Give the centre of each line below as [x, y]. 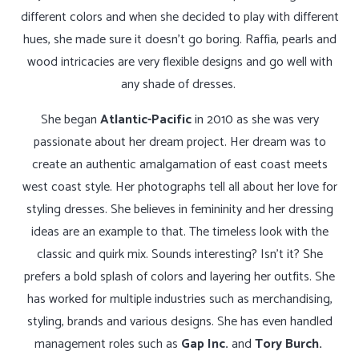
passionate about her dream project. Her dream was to [179, 143]
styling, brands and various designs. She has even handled [179, 322]
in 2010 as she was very [255, 120]
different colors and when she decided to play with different [179, 18]
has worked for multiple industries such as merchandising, [179, 300]
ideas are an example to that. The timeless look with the [179, 232]
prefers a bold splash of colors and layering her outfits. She [179, 277]
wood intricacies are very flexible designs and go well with [179, 63]
